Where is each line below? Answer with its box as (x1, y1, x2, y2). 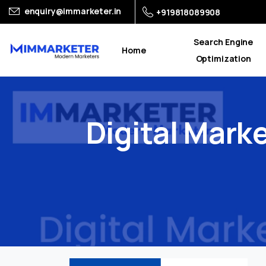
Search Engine (194, 36, 254, 47)
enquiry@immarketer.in (24, 5, 122, 17)
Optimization (195, 53, 251, 64)
